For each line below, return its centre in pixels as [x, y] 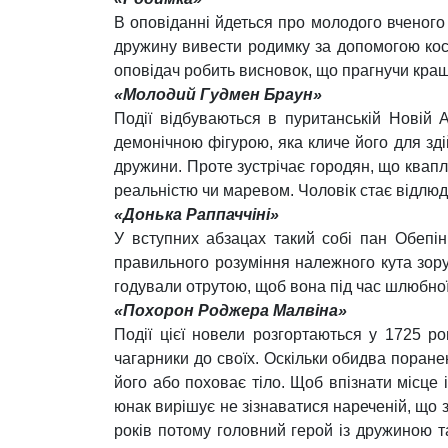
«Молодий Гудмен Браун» [218, 94]
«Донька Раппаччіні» [196, 214]
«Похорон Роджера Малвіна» [230, 310]
